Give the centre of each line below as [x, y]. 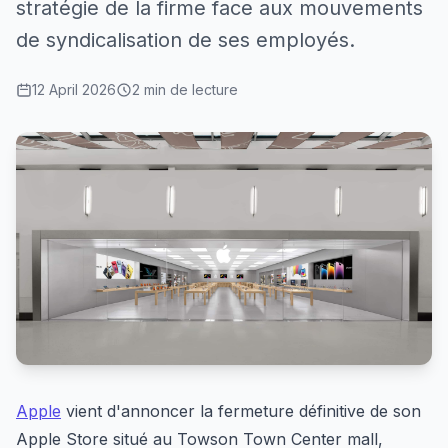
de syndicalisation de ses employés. [185, 40]
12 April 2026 [74, 89]
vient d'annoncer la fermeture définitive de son [241, 410]
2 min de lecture [185, 89]
